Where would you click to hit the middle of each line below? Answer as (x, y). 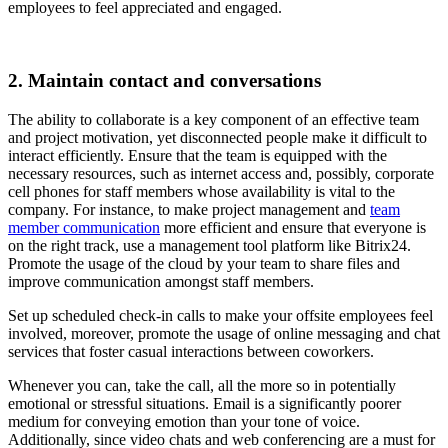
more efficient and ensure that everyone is (293, 227)
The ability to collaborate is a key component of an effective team (213, 119)
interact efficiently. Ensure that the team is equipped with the (197, 155)
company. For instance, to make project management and (189, 209)
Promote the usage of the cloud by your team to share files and (204, 263)
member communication (84, 227)
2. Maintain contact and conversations (164, 81)
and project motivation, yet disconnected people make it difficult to (217, 137)
